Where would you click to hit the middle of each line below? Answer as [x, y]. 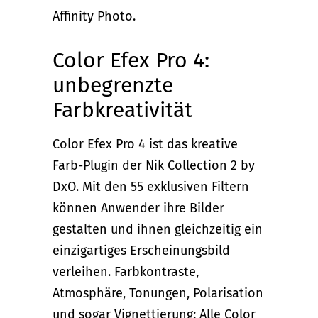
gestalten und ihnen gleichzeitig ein [158, 229]
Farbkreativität [122, 110]
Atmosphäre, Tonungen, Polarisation [158, 293]
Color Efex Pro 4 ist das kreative [145, 144]
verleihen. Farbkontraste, [126, 272]
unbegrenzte [113, 85]
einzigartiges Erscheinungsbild [141, 250]
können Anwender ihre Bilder [138, 208]
